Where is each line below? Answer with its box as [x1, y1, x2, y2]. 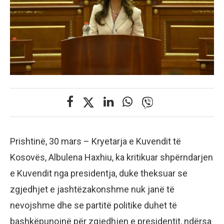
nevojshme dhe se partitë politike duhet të [10, 200, 177, 211]
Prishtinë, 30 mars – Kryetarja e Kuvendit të [10, 136, 181, 147]
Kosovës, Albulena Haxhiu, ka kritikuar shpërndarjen [10, 152, 213, 163]
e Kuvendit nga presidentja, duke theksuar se [10, 168, 187, 179]
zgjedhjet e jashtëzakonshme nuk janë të [10, 184, 174, 195]
